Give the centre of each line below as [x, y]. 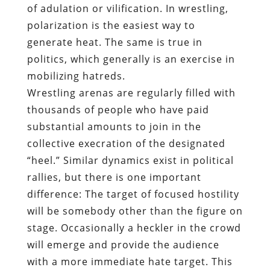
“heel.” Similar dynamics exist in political [130, 160]
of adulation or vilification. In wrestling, [127, 8]
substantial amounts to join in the [114, 126]
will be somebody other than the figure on [135, 211]
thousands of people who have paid [118, 109]
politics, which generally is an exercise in [131, 59]
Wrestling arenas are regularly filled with [131, 93]
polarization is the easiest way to [111, 25]
